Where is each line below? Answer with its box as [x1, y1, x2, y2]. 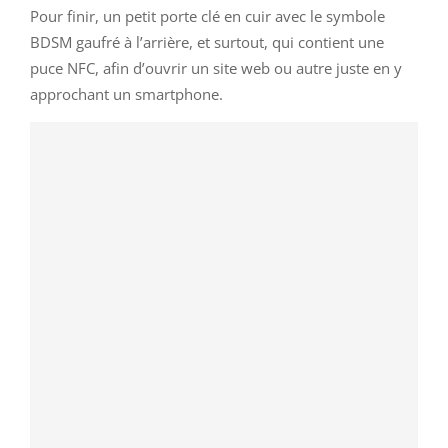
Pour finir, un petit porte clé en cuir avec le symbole [30, 5, 385, 26]
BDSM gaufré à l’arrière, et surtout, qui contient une [30, 31, 384, 52]
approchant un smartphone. [30, 83, 223, 104]
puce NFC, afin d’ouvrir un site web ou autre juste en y [30, 57, 402, 78]
